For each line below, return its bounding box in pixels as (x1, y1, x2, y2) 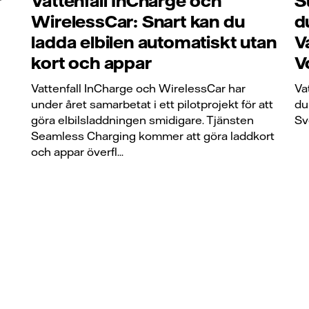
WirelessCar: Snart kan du (31, 11, 245, 32)
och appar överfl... (31, 144, 124, 159)
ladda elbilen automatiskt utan (31, 32, 277, 53)
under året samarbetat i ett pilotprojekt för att (31, 97, 274, 111)
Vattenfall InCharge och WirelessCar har (31, 81, 246, 95)
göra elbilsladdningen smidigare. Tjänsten (31, 112, 255, 127)
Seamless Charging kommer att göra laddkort (31, 128, 275, 143)
